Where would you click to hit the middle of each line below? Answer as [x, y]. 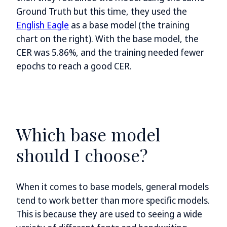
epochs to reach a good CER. [74, 66]
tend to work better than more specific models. [113, 200]
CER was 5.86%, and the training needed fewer [110, 52]
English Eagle [43, 25]
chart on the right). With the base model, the [107, 39]
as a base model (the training [129, 25]
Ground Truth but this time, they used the [102, 11]
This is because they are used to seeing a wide [109, 214]
